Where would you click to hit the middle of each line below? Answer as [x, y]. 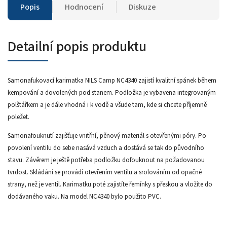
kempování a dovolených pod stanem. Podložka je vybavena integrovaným [112, 92]
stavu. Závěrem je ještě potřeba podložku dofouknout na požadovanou [106, 160]
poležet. [18, 117]
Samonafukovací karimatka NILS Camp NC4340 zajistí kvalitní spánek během [112, 80]
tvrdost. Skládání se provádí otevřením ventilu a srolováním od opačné [105, 172]
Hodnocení [84, 7]
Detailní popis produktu [77, 46]
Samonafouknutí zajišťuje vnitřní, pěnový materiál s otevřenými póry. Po [107, 136]
